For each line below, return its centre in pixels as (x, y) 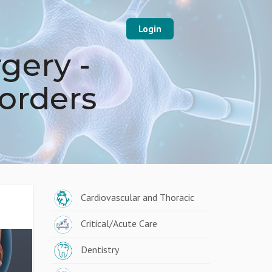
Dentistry (100, 250)
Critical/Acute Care (119, 223)
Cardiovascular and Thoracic (137, 197)
